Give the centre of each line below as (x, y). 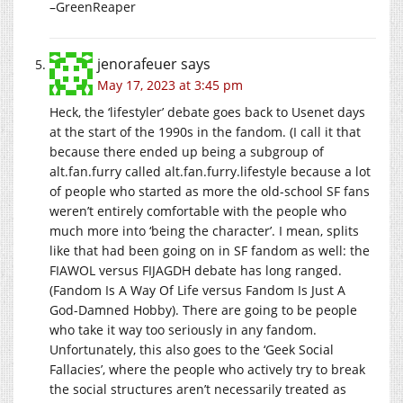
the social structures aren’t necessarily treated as (198, 389)
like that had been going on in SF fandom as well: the (210, 250)
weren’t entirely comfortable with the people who (198, 210)
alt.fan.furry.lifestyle (226, 171)
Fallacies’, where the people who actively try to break (207, 369)
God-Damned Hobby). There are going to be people (203, 309)
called (143, 171)
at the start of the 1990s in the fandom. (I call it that (205, 131)
